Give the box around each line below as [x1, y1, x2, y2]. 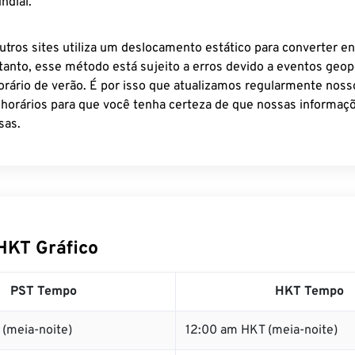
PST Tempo [10, 284, 77, 300]
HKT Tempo [275, 284, 344, 300]
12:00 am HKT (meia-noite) [185, 323, 338, 338]
